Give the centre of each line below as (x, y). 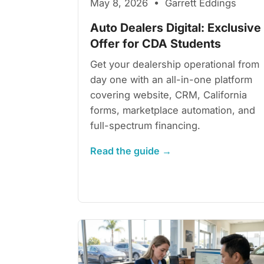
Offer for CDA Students (156, 43)
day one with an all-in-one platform (171, 79)
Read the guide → (131, 151)
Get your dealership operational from (175, 64)
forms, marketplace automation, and (173, 110)
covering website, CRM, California (169, 95)
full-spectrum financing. (145, 125)
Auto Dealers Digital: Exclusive (176, 27)
